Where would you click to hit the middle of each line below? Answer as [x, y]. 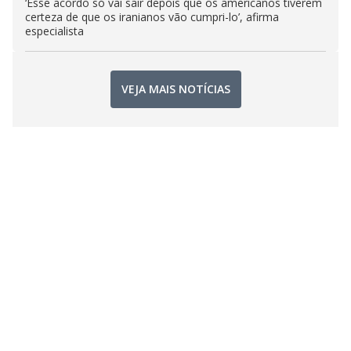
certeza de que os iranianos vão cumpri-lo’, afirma [152, 16]
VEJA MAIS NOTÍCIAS [175, 89]
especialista [54, 31]
